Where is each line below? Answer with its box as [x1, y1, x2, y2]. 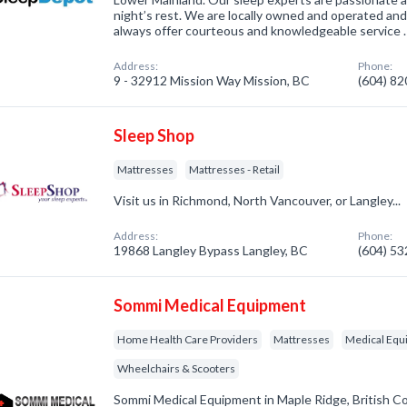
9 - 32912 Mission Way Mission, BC [114, 73, 311, 88]
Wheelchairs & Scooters [117, 362, 236, 375]
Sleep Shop [114, 125, 195, 145]
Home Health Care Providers [117, 333, 259, 346]
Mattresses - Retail [189, 163, 281, 176]
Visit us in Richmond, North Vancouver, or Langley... [114, 193, 402, 208]
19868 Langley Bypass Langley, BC [114, 243, 309, 258]
